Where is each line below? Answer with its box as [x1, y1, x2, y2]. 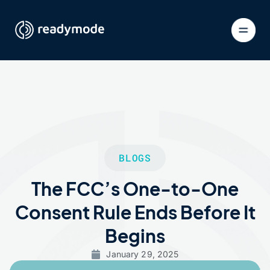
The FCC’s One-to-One [31, 177, 239, 200]
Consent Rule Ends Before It [14, 201, 256, 224]
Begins [105, 224, 165, 247]
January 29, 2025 [106, 249, 179, 259]
